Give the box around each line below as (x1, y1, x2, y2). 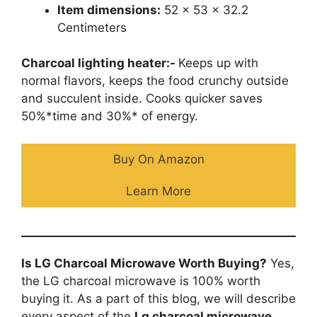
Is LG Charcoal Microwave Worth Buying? (21, 256, 267, 271)
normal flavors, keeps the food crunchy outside (21, 74, 289, 88)
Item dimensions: (57, 2, 161, 17)
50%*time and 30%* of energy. (21, 109, 198, 124)
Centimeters (57, 20, 127, 35)
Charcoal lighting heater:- (21, 56, 178, 71)
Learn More (126, 183, 191, 198)
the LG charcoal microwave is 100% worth (21, 274, 260, 289)
